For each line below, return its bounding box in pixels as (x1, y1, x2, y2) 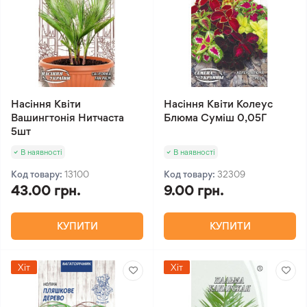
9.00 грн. (164, 182, 223, 199)
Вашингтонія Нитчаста (11, 110, 124, 124)
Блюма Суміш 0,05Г (164, 110, 267, 124)
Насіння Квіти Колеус (164, 97, 273, 110)
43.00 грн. (11, 182, 80, 199)
